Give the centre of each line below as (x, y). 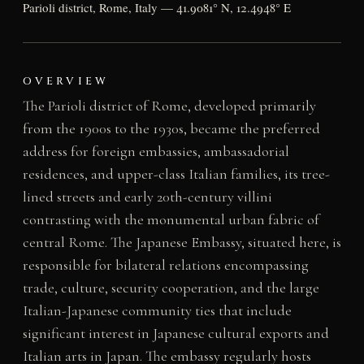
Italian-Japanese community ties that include (157, 310)
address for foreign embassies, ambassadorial (156, 151)
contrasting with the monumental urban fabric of (171, 219)
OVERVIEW (65, 81)
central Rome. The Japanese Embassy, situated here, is (182, 242)
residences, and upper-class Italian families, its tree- (176, 173)
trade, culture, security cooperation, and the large (171, 287)
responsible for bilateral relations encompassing (165, 264)
